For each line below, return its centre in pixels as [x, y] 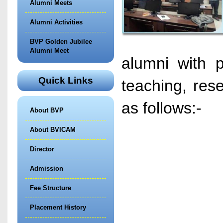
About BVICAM [53, 130]
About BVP [47, 110]
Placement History [58, 207]
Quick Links [65, 80]
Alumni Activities [56, 22]
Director [42, 149]
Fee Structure [51, 188]
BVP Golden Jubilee [61, 42]
